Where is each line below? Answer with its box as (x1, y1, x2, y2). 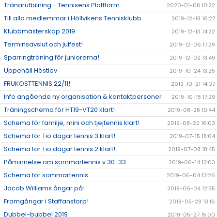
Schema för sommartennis (4, 170, 88, 180)
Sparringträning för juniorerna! (4, 53, 99, 62)
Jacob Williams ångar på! (4, 184, 85, 193)
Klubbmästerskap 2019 (4, 27, 75, 36)
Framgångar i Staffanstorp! (4, 197, 89, 206)
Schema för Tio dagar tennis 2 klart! (4, 144, 115, 154)
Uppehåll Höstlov (4, 66, 57, 75)
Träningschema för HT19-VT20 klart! (4, 105, 115, 114)
